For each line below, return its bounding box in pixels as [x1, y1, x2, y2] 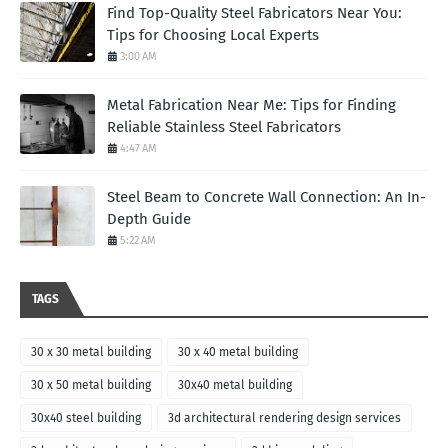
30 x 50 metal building [31, 378, 151, 393]
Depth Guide [107, 210, 191, 229]
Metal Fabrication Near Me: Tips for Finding [107, 96, 396, 115]
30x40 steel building [31, 411, 141, 426]
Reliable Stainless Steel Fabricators [107, 118, 341, 137]
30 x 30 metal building [31, 345, 151, 360]
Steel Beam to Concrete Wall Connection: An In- [107, 188, 426, 207]
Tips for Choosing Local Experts [107, 26, 319, 45]
